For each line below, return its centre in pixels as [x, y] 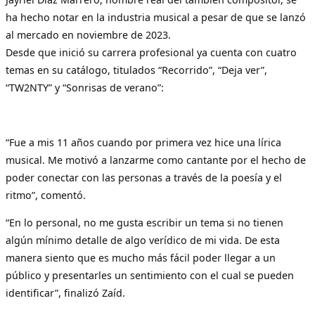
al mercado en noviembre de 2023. [88, 35]
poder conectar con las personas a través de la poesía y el [144, 177]
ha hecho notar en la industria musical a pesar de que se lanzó [156, 18]
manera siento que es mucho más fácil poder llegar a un [141, 257]
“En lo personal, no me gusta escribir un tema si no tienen [144, 222]
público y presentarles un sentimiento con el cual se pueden [150, 275]
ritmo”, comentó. [46, 195]
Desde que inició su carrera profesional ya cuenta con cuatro [151, 53]
